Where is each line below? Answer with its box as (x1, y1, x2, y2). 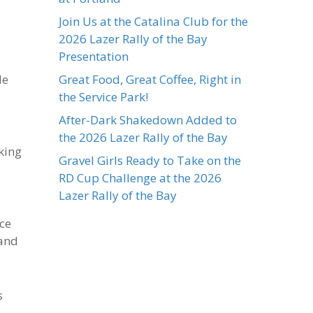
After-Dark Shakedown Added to (59, 112, 238, 128)
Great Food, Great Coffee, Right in (59, 71, 242, 87)
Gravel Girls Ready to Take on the (59, 152, 242, 168)
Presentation (59, 48, 129, 64)
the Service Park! (59, 89, 149, 105)
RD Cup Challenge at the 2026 (59, 170, 222, 186)
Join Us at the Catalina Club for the (59, 13, 249, 29)
